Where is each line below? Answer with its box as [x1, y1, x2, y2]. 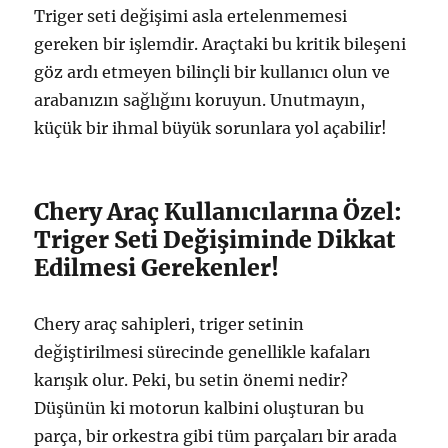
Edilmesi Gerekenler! [34, 252, 280, 282]
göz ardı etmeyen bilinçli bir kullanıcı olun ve [34, 61, 391, 82]
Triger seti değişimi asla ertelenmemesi [34, 5, 348, 26]
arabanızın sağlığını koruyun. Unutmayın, [34, 89, 366, 110]
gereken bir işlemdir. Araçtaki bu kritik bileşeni [34, 33, 407, 54]
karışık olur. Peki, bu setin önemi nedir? [34, 369, 349, 390]
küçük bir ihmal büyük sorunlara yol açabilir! [34, 117, 388, 138]
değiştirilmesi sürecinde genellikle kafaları [34, 341, 371, 362]
